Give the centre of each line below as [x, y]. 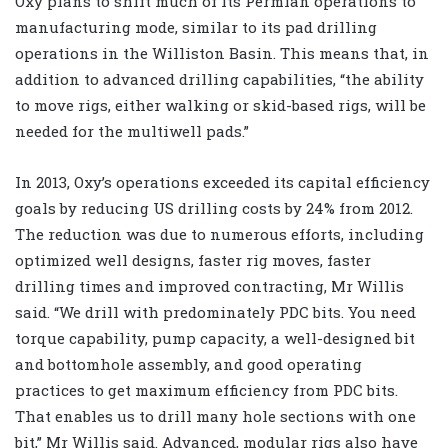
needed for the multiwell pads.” [132, 130]
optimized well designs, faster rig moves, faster [193, 259]
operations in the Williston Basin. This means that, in [222, 52]
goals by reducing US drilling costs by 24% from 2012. [214, 207]
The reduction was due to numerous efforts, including [219, 233]
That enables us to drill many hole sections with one [215, 415]
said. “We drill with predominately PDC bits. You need [215, 311]
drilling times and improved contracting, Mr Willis [209, 285]
